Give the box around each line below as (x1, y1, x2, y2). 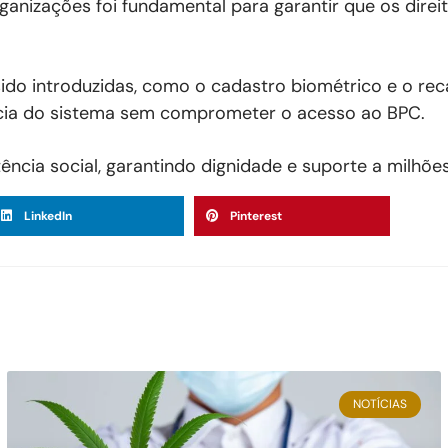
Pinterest (230, 208, 283, 225)
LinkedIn (24, 208, 73, 225)
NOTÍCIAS (352, 396, 407, 413)
